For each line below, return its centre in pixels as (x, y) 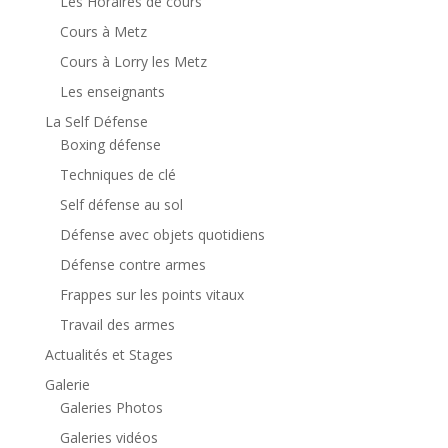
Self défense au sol (121, 205)
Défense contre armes (132, 265)
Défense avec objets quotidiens (162, 235)
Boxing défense (110, 145)
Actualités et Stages (108, 355)
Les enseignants (112, 92)
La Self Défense (96, 122)
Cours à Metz (103, 32)
